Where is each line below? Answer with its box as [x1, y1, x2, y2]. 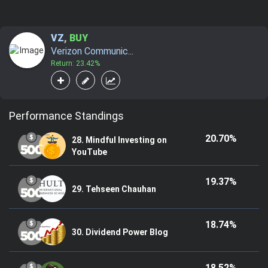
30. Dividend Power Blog [71, 227, 168, 237]
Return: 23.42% [51, 59, 100, 68]
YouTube [71, 147, 107, 157]
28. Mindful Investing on [71, 135, 167, 145]
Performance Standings [9, 109, 124, 123]
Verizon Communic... [51, 45, 133, 57]
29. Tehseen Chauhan [71, 184, 156, 194]
